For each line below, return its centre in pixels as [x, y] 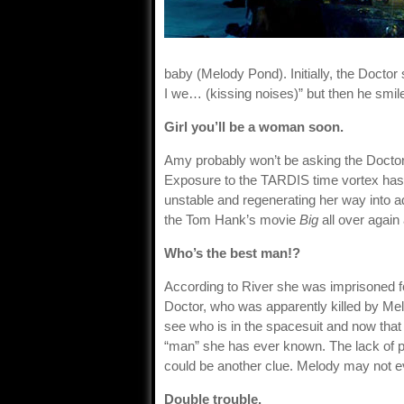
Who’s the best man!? [232, 253]
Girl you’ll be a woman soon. [254, 127]
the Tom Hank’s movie [232, 220]
